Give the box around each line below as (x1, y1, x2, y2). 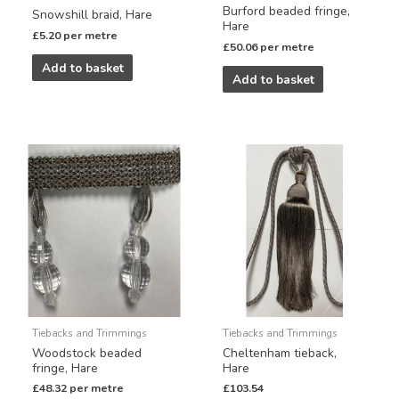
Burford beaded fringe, (223, 3, 351, 20)
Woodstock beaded (32, 344, 142, 362)
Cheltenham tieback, (223, 344, 338, 362)
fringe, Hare (32, 359, 99, 377)
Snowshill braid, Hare (32, 6, 153, 23)
